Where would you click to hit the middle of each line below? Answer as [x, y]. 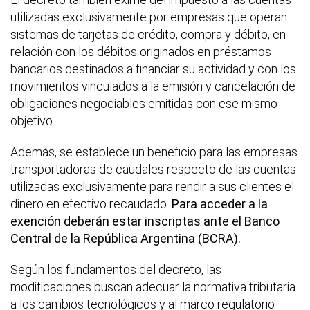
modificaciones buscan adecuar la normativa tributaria [153, 287]
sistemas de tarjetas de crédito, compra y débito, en [148, 35]
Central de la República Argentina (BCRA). [126, 239]
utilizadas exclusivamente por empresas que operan [149, 17]
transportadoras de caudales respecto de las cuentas [153, 170]
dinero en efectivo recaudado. [91, 204]
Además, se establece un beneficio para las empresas [154, 152]
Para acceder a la [220, 204]
